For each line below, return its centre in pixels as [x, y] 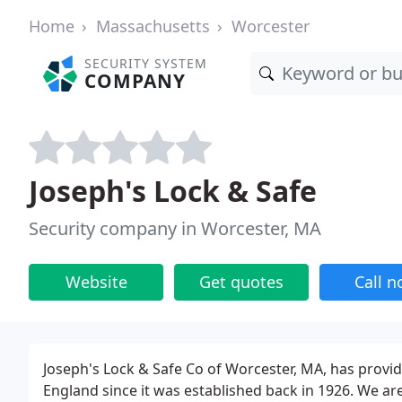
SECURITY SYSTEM [146, 63]
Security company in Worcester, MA [175, 228]
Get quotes [241, 282]
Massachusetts [153, 26]
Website [96, 282]
